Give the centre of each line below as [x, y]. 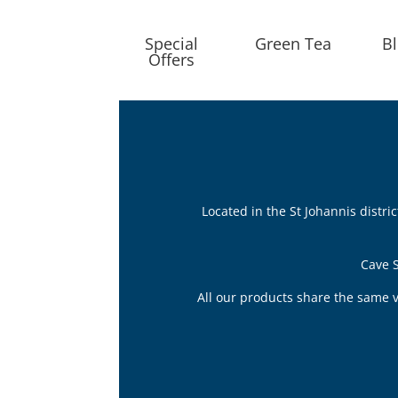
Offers [171, 60]
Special [171, 44]
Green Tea [293, 44]
